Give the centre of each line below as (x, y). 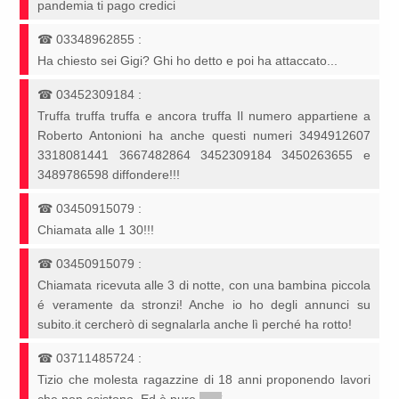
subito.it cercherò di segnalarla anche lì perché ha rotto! (195, 325)
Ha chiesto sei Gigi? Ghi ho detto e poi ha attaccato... (188, 61)
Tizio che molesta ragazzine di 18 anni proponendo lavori (204, 380)
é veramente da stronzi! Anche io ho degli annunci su (204, 305)
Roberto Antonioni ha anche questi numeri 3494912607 (204, 136)
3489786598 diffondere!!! (109, 175)
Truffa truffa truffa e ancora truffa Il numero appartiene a (204, 116)
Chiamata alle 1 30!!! (96, 230)
